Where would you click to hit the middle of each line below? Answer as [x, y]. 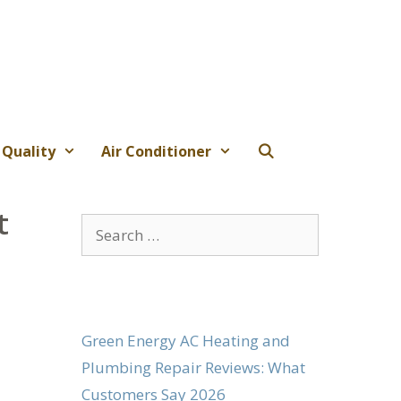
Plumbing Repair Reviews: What [193, 367]
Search [104, 226]
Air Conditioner [156, 151]
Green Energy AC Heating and [186, 340]
